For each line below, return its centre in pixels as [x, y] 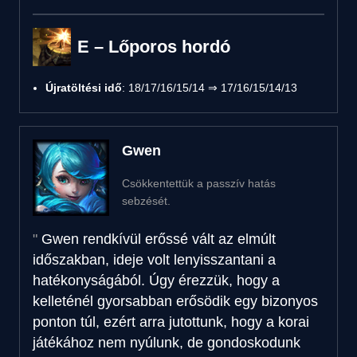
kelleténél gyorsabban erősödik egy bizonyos [175, 301]
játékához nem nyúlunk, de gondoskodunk [167, 342]
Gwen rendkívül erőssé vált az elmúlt [159, 239]
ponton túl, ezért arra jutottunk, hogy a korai [171, 322]
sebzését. [146, 200]
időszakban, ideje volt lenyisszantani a [154, 259]
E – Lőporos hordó [154, 46]
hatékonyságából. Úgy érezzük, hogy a [156, 280]
